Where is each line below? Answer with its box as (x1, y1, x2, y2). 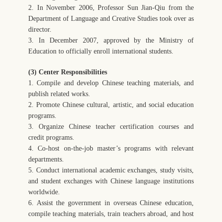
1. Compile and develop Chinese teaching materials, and (28, 79, 194, 87)
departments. (28, 155, 64, 163)
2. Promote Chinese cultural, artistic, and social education (28, 101, 194, 109)
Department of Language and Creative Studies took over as (28, 14, 194, 22)
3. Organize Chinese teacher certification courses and (28, 122, 194, 130)
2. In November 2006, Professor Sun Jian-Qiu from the (28, 3, 194, 11)
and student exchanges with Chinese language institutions (28, 177, 194, 185)
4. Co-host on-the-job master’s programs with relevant (28, 144, 194, 152)
